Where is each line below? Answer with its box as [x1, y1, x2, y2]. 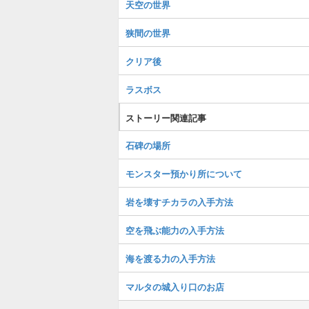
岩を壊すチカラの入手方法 [126, 195, 233, 208]
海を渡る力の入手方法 [126, 252, 215, 265]
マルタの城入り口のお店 [126, 280, 224, 293]
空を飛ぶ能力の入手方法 [126, 223, 224, 237]
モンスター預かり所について [126, 167, 242, 180]
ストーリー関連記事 [126, 111, 206, 124]
